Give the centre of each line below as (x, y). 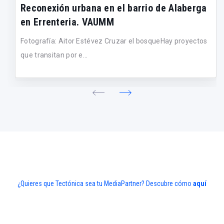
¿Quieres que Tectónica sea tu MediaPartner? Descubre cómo (105, 184)
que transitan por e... (54, 55)
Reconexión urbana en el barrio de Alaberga (114, 8)
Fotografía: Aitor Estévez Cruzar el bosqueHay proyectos (114, 41)
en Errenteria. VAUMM (67, 22)
